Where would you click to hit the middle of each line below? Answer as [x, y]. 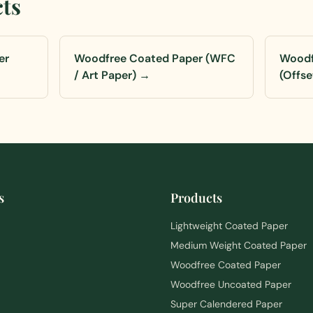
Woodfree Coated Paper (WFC [155, 58]
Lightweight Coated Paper [229, 226]
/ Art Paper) [105, 75]
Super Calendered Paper [226, 304]
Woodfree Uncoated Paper [231, 284]
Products [196, 198]
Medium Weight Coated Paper [239, 245]
